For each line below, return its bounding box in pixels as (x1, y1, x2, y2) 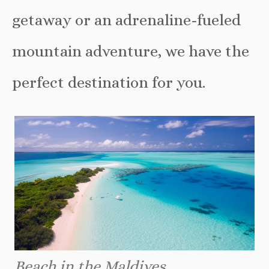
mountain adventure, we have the (12, 41, 249, 60)
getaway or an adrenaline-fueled (12, 10, 241, 29)
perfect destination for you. (12, 73, 205, 91)
